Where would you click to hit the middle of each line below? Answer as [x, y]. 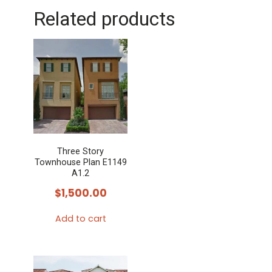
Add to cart [80, 218]
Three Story [81, 152]
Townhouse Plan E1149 [80, 163]
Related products [104, 19]
